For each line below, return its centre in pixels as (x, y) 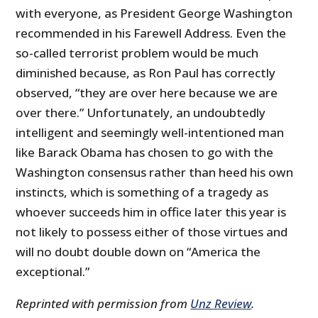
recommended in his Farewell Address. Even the (151, 33)
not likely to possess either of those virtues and (152, 231)
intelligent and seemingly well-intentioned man (150, 132)
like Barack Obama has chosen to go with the (145, 152)
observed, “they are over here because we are (147, 92)
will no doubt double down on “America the (138, 251)
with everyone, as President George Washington (154, 13)
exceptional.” (53, 271)
